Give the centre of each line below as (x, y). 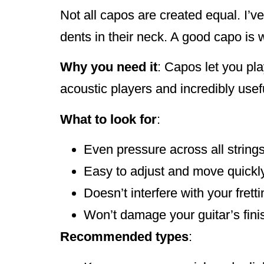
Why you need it (109, 67)
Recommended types (124, 237)
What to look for (108, 119)
